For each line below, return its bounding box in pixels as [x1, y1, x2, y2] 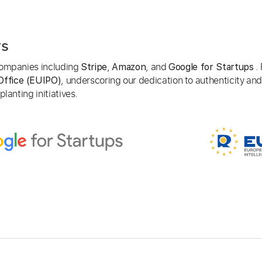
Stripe [81, 61, 108, 73]
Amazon [112, 61, 146, 73]
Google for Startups [168, 61, 254, 73]
